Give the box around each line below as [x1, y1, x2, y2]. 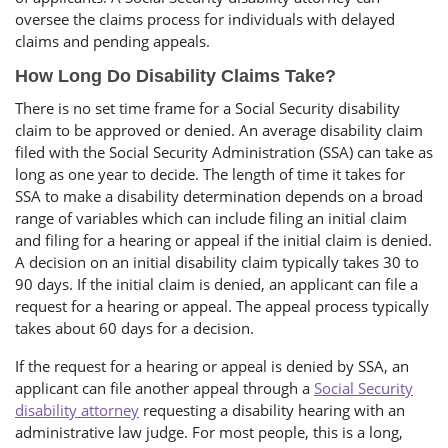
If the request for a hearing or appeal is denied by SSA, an [15, 356, 409, 377]
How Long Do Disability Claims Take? [15, 66, 336, 87]
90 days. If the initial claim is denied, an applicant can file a [15, 274, 418, 295]
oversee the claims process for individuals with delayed [15, 9, 395, 30]
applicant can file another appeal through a [15, 378, 314, 399]
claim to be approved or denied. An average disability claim [15, 120, 423, 141]
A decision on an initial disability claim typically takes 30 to [15, 252, 419, 273]
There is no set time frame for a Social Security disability [15, 98, 400, 119]
